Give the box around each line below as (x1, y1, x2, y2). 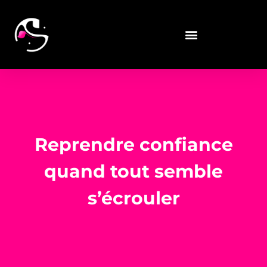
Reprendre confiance (34, 133, 233, 156)
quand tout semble (44, 160, 223, 182)
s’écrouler (87, 187, 180, 209)
